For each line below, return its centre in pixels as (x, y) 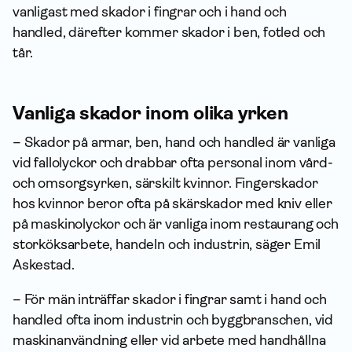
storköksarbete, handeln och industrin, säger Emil (167, 244)
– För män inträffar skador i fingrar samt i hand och (170, 299)
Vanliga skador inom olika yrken (150, 113)
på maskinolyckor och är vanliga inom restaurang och (176, 224)
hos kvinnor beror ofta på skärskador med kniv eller (172, 203)
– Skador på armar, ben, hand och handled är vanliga (174, 142)
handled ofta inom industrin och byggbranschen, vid (173, 320)
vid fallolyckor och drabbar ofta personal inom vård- (173, 163)
